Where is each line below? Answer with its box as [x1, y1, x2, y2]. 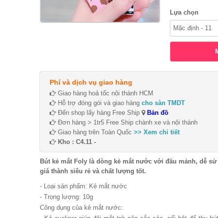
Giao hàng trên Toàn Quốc [56, 128, 134, 136]
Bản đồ [145, 109, 168, 116]
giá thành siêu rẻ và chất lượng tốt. [40, 167, 146, 175]
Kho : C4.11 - [56, 138, 98, 145]
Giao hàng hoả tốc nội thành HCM [56, 90, 153, 97]
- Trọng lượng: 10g [40, 193, 93, 200]
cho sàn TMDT [142, 99, 185, 107]
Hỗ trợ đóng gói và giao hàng [56, 99, 142, 107]
